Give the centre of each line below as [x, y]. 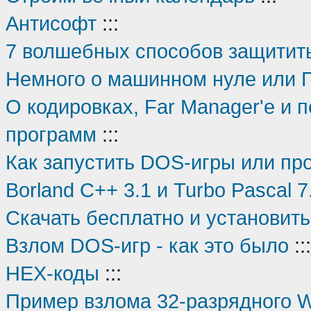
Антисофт [51, 23]
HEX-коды [52, 273]
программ [51, 134]
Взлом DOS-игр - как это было [147, 245]
